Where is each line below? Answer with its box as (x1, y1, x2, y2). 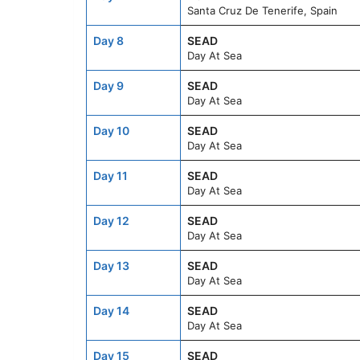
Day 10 (93, 124, 129, 138)
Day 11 (93, 169, 128, 183)
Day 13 (93, 259, 129, 273)
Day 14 (93, 304, 129, 318)
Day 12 (93, 214, 129, 228)
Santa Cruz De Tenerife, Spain (187, 4, 337, 18)
